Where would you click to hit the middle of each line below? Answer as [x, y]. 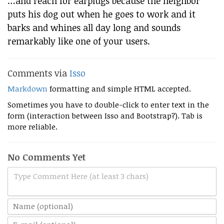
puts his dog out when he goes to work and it [101, 14]
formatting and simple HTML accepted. [119, 88]
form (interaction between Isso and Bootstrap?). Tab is [105, 115]
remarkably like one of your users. [79, 41]
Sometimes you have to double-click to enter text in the [108, 104]
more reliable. [32, 126]
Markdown [27, 88]
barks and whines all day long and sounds [94, 27]
